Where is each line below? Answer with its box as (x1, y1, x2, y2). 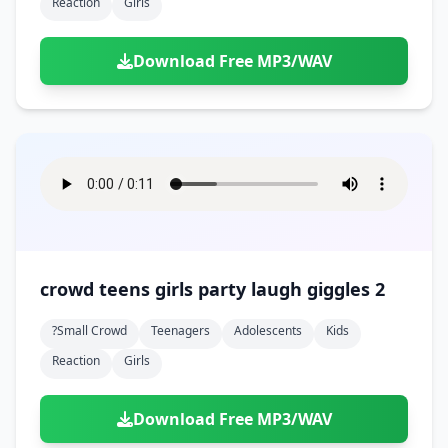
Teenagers (151, 322, 210, 339)
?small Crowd (52, 322, 127, 339)
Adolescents (234, 322, 302, 339)
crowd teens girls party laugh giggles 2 (307, 277, 385, 301)
